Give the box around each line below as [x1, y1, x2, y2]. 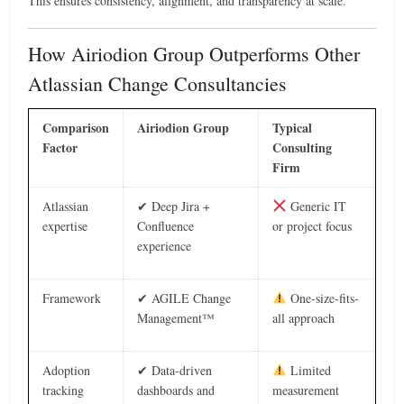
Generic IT [287, 197, 347, 215]
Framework [42, 289, 102, 307]
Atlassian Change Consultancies [28, 70, 288, 96]
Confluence [137, 217, 195, 234]
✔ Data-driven [137, 362, 213, 379]
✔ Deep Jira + [137, 197, 211, 215]
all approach [272, 309, 335, 326]
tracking [42, 381, 85, 399]
